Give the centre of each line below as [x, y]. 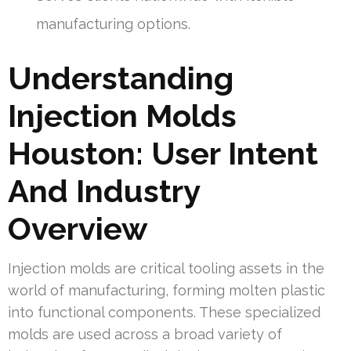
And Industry [104, 190]
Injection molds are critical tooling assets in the [166, 268]
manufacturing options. [113, 24]
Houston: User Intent [163, 153]
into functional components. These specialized [164, 312]
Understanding [121, 78]
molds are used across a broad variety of [145, 334]
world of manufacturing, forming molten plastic [166, 290]
